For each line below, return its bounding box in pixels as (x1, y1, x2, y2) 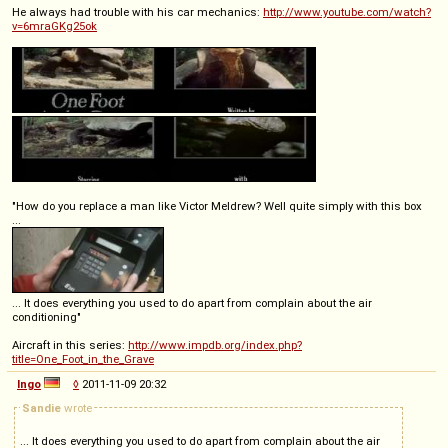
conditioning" (12, 309, 81, 324)
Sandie (22, 400, 61, 415)
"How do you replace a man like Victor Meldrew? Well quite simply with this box (12, 198, 422, 213)
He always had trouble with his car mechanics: (12, 4, 263, 19)
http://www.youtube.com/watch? (263, 4, 431, 19)
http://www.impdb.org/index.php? (128, 337, 302, 352)
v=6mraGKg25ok (12, 18, 97, 33)
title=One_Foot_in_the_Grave (12, 351, 154, 366)
